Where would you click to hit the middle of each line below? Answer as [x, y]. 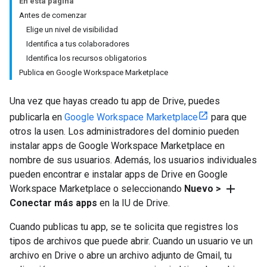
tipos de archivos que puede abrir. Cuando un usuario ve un [131, 241]
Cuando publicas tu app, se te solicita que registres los [124, 227]
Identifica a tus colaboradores [78, 44]
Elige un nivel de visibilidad [72, 30]
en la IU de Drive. [133, 203]
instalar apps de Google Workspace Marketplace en [117, 146]
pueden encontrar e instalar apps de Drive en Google [119, 174]
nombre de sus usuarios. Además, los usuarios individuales [133, 160]
